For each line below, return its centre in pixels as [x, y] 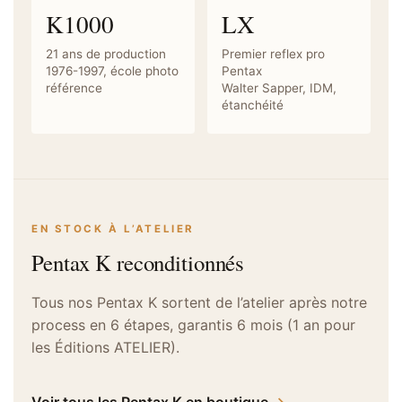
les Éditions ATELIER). [105, 347]
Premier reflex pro [273, 53]
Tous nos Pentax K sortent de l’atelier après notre [199, 302]
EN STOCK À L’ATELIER [113, 228]
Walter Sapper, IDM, [279, 87]
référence [74, 87]
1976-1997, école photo [112, 70]
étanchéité [253, 105]
